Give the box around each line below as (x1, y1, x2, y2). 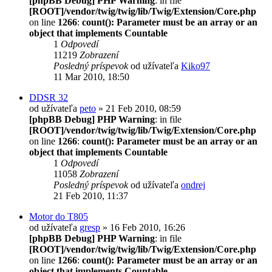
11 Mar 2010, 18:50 (53, 71, 129, 82)
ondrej (181, 179, 205, 190)
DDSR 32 (29, 92, 68, 103)
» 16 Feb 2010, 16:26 (100, 222, 185, 233)
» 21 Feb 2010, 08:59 (96, 103, 181, 114)
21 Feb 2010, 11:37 (53, 190, 128, 201)
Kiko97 (181, 60, 210, 71)
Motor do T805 (29, 211, 88, 222)
